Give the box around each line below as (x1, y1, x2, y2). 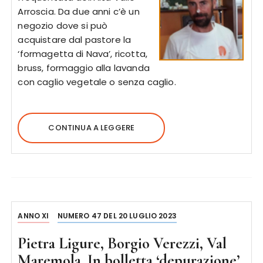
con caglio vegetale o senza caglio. (18, 76, 176, 88)
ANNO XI (18, 211, 49, 221)
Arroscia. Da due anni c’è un (18, 5, 140, 18)
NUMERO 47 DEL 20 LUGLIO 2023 (57, 211, 177, 221)
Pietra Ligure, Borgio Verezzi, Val (18, 234, 227, 253)
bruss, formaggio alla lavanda (18, 62, 150, 74)
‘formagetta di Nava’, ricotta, (18, 48, 147, 60)
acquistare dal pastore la (18, 33, 131, 46)
